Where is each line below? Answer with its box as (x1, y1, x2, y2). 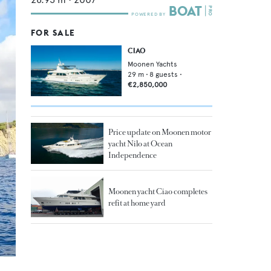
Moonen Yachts (128, 59, 177, 68)
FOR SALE (31, 27, 76, 38)
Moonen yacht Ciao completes (108, 186, 207, 197)
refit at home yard (108, 198, 166, 209)
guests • (155, 70, 182, 79)
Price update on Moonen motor (108, 127, 211, 138)
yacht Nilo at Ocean (108, 139, 172, 149)
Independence (108, 150, 157, 161)
